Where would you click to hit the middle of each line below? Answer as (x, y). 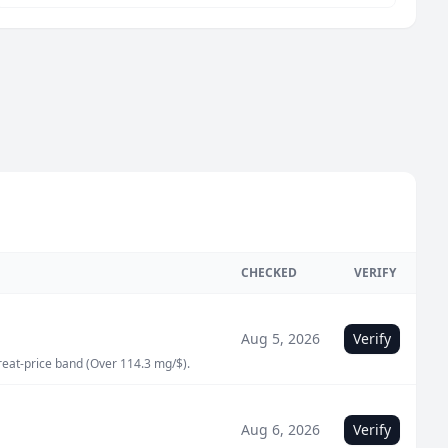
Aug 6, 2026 (280, 429)
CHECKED (269, 272)
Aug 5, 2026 (280, 338)
